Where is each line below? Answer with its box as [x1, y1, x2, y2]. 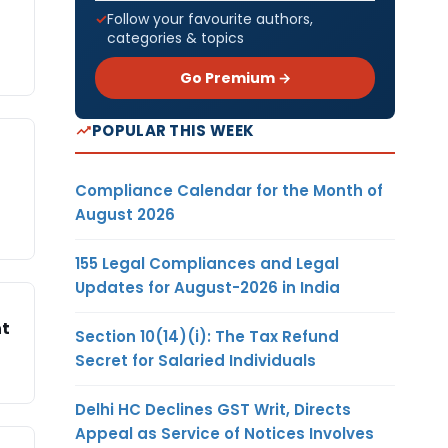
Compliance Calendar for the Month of [75, 179, 383, 201]
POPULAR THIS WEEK [92, 119, 255, 141]
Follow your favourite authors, [107, 8, 313, 29]
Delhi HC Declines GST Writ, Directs [75, 398, 351, 420]
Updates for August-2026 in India [75, 276, 340, 298]
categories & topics [107, 27, 244, 48]
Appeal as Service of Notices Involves [75, 422, 374, 444]
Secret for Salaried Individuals [75, 349, 316, 371]
